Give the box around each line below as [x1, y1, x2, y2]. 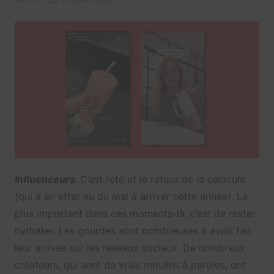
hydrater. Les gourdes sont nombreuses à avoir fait [14, 224, 251, 237]
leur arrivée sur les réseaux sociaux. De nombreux [14, 242, 245, 254]
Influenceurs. [14, 173, 80, 186]
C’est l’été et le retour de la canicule [80, 173, 245, 186]
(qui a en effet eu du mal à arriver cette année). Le [14, 190, 248, 203]
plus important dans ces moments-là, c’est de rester [14, 207, 256, 220]
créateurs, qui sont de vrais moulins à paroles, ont [14, 259, 246, 272]
